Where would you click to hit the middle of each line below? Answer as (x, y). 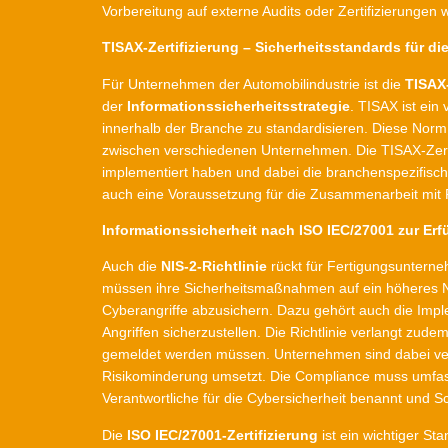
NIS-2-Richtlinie (214, 266)
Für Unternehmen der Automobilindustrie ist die (253, 83)
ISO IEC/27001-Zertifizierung (222, 434)
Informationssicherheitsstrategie (238, 105)
